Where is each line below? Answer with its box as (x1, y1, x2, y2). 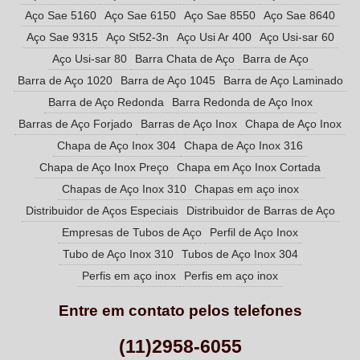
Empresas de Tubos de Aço (62, 226, 202, 239)
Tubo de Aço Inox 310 (62, 247, 174, 261)
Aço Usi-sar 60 (259, 31, 334, 44)
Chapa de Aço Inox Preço (39, 161, 169, 174)
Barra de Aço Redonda (47, 96, 164, 109)
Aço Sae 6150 (104, 9, 176, 22)
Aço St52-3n (105, 31, 169, 44)
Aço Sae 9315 (26, 31, 98, 44)
